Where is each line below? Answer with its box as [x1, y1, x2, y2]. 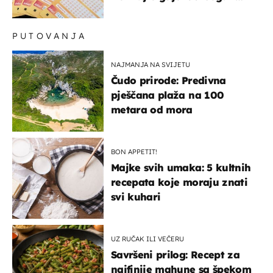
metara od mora [111, 104, 193, 116]
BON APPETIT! [111, 147, 157, 157]
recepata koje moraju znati [111, 176, 247, 189]
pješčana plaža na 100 [111, 89, 224, 102]
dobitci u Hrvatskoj [111, 5, 207, 18]
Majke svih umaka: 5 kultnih [111, 161, 251, 174]
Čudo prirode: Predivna [111, 74, 226, 87]
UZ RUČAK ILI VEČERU [111, 235, 184, 244]
